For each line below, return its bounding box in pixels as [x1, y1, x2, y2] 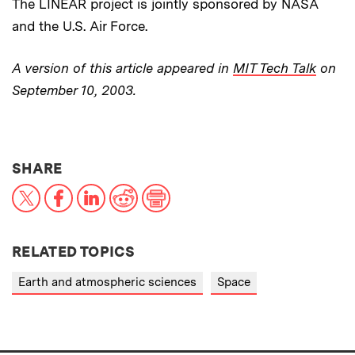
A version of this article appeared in [12, 60, 233, 76]
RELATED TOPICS [12, 243, 136, 260]
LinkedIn [105, 182, 157, 198]
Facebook [72, 182, 132, 198]
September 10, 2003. [12, 82, 136, 98]
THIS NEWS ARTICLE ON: [61, 159, 243, 176]
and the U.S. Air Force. [12, 18, 147, 34]
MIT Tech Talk [233, 60, 316, 76]
